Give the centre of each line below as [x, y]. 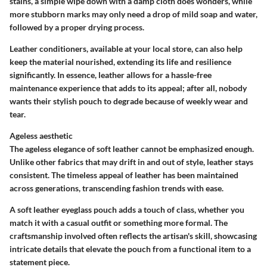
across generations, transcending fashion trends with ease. [117, 188]
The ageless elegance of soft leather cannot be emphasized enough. [132, 148]
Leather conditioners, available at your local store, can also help [126, 48]
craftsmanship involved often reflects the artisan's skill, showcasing [133, 235]
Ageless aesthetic [41, 135]
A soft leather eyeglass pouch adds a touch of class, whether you [127, 209]
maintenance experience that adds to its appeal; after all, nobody [128, 88]
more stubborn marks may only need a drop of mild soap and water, [133, 14]
